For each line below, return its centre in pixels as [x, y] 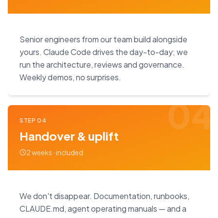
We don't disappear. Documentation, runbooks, [104, 196]
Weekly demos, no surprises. [70, 77]
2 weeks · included [55, 153]
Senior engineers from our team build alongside [103, 39]
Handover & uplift [69, 136]
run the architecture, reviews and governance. [102, 65]
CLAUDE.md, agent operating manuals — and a [103, 209]
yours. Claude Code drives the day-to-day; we [104, 52]
